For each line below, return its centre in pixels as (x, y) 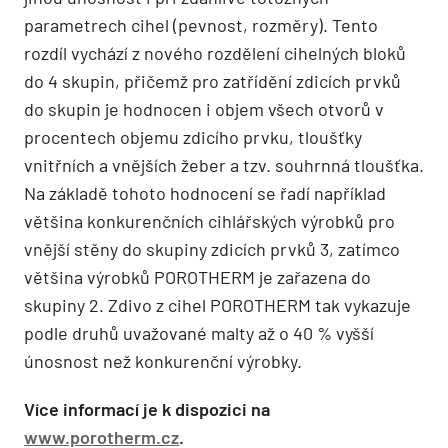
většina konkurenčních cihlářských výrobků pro (209, 220)
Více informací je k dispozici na (147, 408)
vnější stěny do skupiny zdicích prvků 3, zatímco (212, 248)
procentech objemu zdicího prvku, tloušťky (193, 136)
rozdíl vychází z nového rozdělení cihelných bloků (215, 52)
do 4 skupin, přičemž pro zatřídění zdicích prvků (212, 80)
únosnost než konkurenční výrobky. (163, 360)
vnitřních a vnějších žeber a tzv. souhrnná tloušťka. (224, 164)
